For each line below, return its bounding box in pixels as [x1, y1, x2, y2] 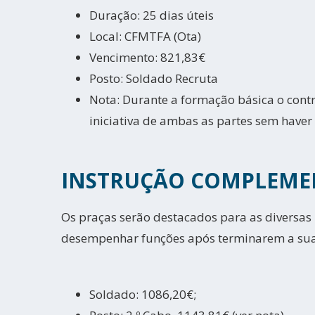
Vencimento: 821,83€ [89, 49, 205, 65]
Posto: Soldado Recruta [89, 70, 218, 86]
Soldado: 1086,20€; [89, 286, 196, 302]
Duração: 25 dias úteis [89, 7, 214, 23]
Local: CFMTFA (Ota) [89, 28, 201, 44]
